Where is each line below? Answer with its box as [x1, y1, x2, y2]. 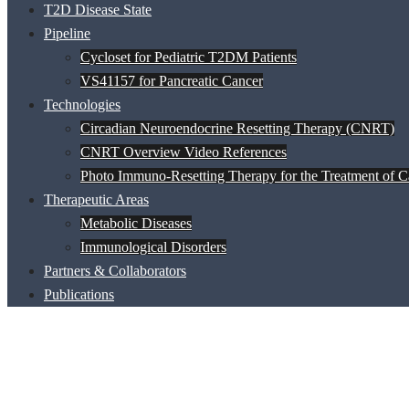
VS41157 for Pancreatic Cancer [80, 73, 263, 89]
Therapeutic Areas [44, 192, 149, 207]
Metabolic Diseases [80, 215, 192, 231]
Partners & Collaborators [44, 263, 186, 278]
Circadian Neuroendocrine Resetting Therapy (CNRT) [80, 121, 394, 136]
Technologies [44, 97, 121, 112]
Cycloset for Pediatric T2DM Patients [80, 49, 297, 65]
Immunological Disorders [80, 239, 226, 255]
